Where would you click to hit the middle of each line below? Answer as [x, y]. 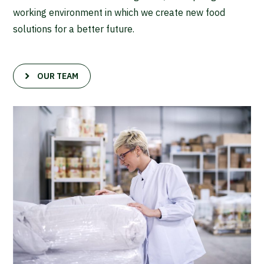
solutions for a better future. [74, 29]
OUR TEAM [58, 76]
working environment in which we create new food [119, 12]
